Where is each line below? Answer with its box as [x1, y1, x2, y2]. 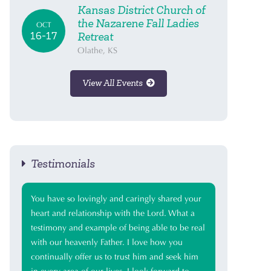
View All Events [82, 78, 146, 88]
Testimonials [26, 157, 95, 171]
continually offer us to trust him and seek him [31, 252, 198, 262]
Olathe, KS [77, 45, 117, 56]
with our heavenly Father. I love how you [31, 237, 183, 247]
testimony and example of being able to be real [31, 223, 205, 233]
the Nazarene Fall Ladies [77, 17, 199, 30]
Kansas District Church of [77, 4, 205, 17]
